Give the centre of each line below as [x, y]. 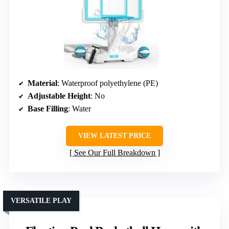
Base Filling [48, 108]
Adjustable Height [59, 96]
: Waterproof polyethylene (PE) [108, 83]
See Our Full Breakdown [114, 152]
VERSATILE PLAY [41, 200]
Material [42, 83]
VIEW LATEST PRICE [114, 135]
